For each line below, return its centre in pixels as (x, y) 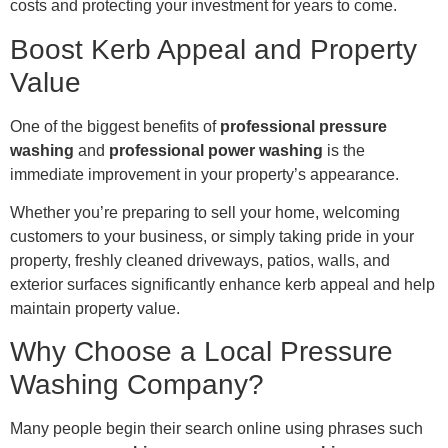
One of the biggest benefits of (115, 126)
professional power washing (216, 150)
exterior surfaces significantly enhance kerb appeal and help (222, 285)
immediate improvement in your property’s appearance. (204, 174)
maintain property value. (95, 309)
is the (344, 150)
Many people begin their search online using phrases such (216, 429)
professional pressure (303, 126)
